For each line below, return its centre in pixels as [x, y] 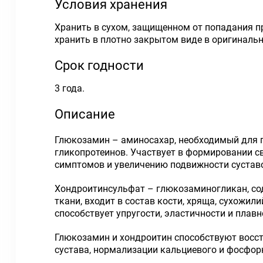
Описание [85, 114]
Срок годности [99, 65]
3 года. [70, 88]
